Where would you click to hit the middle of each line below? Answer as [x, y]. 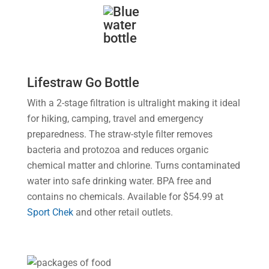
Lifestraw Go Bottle [83, 83]
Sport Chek [50, 212]
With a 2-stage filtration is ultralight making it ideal [133, 103]
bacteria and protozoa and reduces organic [117, 150]
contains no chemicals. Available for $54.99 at [125, 197]
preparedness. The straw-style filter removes [119, 134]
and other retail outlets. [123, 212]
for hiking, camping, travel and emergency [115, 119]
